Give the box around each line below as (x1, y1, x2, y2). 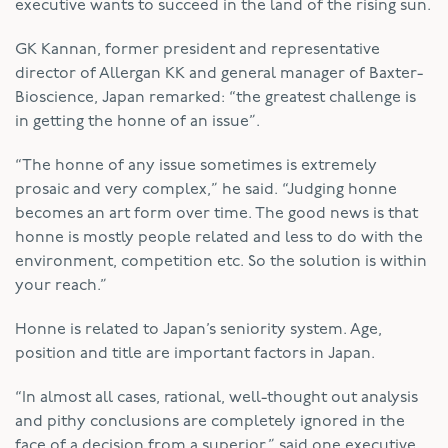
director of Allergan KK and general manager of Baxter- (15, 65, 423, 82)
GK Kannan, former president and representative (15, 41, 380, 58)
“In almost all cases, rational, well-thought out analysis (15, 389, 418, 406)
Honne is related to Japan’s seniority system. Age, (15, 321, 382, 338)
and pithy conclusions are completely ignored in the (15, 413, 405, 430)
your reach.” (15, 277, 107, 294)
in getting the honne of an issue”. (15, 113, 260, 130)
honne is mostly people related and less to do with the (15, 229, 423, 246)
